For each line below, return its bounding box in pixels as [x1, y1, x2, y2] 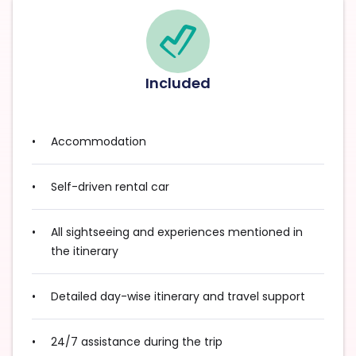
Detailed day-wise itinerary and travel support [51, 288, 305, 305]
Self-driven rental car [51, 179, 172, 195]
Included [145, 73, 211, 94]
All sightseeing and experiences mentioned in [51, 224, 303, 241]
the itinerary [51, 243, 118, 260]
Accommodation [51, 133, 153, 150]
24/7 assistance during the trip [51, 334, 222, 350]
